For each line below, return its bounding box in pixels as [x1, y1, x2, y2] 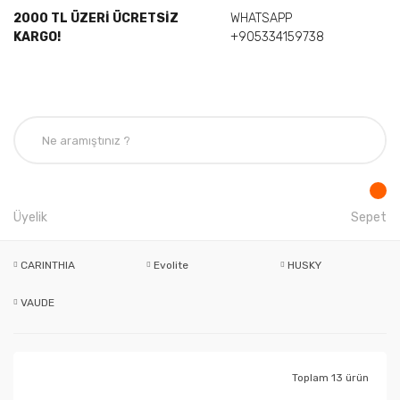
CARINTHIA [21, 259, 75, 271]
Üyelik [13, 210, 47, 225]
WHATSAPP [229, 11, 292, 26]
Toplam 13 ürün [292, 371, 369, 384]
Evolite [154, 259, 189, 271]
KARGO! [13, 29, 61, 45]
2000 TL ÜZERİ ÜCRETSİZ [13, 11, 179, 26]
